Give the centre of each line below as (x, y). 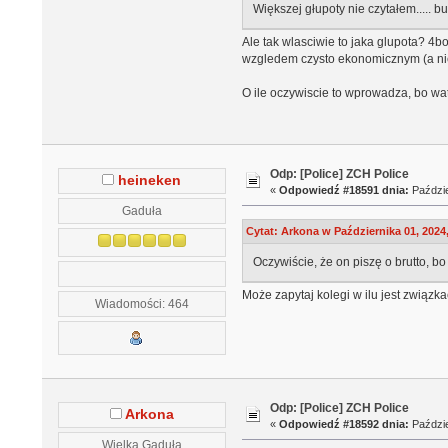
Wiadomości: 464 (141, 304)
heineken (150, 181)
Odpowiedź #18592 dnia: (344, 423)
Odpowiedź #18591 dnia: (344, 189)
